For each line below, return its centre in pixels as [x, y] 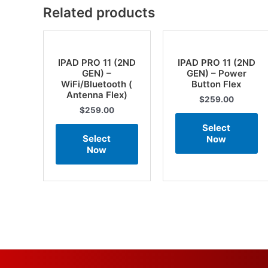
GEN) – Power [216, 74]
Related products [99, 13]
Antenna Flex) [97, 95]
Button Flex [217, 84]
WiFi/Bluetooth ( [97, 84]
